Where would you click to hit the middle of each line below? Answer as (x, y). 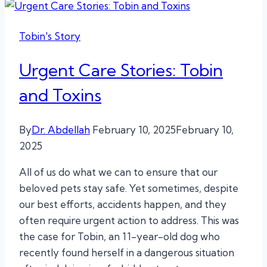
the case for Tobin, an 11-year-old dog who (119, 237)
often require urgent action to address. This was (129, 221)
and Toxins (60, 95)
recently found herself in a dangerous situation (127, 253)
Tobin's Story (50, 36)
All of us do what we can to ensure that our (118, 172)
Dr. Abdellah (61, 130)
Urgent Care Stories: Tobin (121, 70)
